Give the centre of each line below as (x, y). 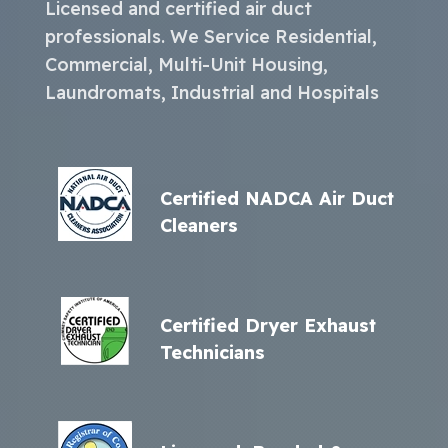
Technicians (212, 352)
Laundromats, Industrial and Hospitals (211, 92)
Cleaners (198, 225)
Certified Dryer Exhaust (267, 325)
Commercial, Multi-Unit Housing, (186, 64)
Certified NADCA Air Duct (276, 198)
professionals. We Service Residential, (210, 36)
